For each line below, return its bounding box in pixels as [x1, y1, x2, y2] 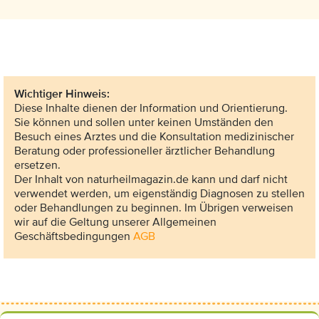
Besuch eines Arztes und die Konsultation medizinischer [14, 130, 294, 145]
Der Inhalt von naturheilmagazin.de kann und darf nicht [14, 172, 288, 187]
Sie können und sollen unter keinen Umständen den [14, 115, 273, 130]
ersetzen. [14, 158, 61, 173]
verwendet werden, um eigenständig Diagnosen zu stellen [14, 187, 305, 202]
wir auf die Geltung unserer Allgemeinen [14, 215, 216, 230]
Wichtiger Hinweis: [14, 87, 110, 102]
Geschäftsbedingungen [14, 229, 133, 244]
